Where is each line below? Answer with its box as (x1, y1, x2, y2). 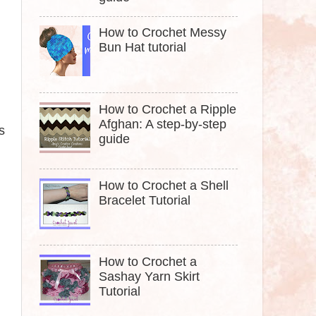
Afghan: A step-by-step (99, 116, 227, 131)
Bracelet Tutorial (99, 193, 191, 207)
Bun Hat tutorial (99, 40, 187, 55)
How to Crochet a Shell (99, 178, 229, 193)
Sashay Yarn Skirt (99, 269, 200, 284)
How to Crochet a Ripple (99, 102, 237, 116)
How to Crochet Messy (99, 25, 227, 40)
